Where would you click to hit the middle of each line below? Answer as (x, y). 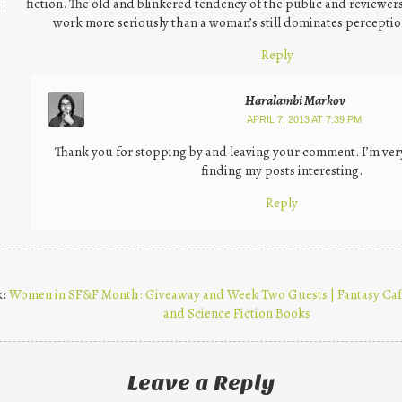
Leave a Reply (201, 384)
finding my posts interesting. (281, 170)
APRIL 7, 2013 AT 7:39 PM (304, 119)
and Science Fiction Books (236, 313)
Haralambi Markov (295, 100)
